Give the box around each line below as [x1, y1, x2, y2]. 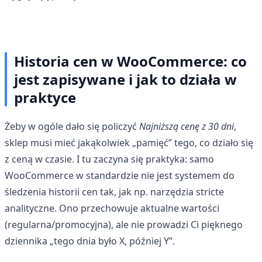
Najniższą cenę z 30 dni [139, 119, 234, 133]
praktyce [14, 87, 76, 107]
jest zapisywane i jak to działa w [14, 69, 237, 89]
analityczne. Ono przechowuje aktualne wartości [5, 201, 219, 215]
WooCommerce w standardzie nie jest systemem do [5, 168, 235, 182]
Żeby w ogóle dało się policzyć [5, 119, 139, 133]
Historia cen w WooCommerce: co [14, 51, 247, 71]
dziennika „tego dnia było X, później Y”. [5, 234, 175, 247]
